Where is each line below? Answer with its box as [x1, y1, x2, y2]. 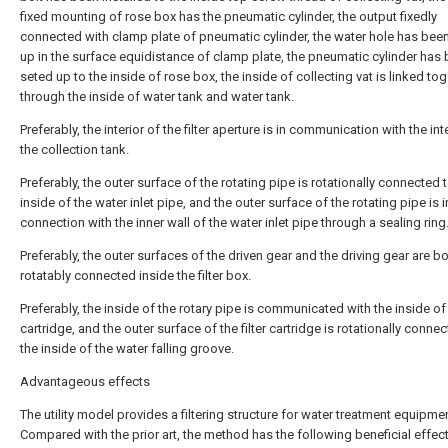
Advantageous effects [20, 374, 150, 389]
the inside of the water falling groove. [20, 341, 234, 356]
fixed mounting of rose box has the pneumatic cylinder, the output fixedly [20, 9, 437, 24]
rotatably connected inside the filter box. [20, 268, 251, 283]
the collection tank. [20, 142, 129, 157]
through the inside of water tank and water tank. [20, 89, 294, 104]
